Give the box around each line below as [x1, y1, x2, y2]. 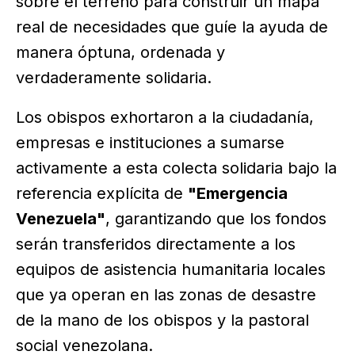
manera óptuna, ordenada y [16, 43, 225, 63]
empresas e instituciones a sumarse [16, 133, 284, 153]
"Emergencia [188, 184, 288, 204]
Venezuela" [16, 209, 105, 229]
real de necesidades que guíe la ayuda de [16, 17, 328, 37]
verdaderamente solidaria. [16, 68, 212, 88]
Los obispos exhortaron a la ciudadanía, [16, 108, 314, 128]
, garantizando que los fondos [105, 209, 326, 229]
